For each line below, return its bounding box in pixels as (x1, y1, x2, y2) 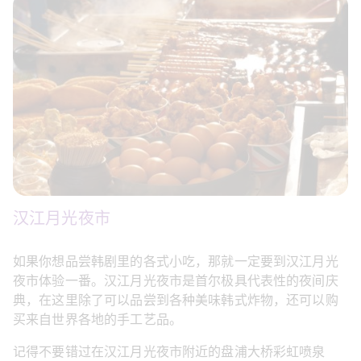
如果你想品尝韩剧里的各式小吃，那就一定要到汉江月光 (13, 253, 338, 270)
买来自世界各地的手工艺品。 (13, 311, 182, 328)
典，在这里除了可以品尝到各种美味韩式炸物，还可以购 (13, 292, 338, 309)
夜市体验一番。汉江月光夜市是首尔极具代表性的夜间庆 (13, 272, 338, 289)
